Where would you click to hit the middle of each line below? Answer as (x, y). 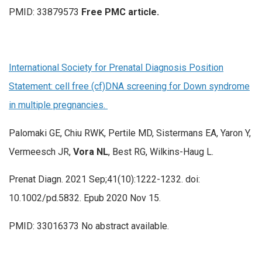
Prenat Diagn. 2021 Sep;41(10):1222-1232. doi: (104, 180)
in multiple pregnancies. (58, 105)
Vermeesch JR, (41, 151)
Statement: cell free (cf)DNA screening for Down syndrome (129, 87)
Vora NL (91, 151)
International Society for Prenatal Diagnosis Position (116, 68)
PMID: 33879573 (45, 12)
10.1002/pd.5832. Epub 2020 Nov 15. (85, 198)
